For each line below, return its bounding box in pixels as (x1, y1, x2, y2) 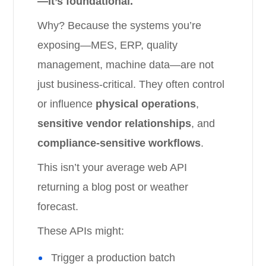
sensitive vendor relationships (37, 118, 192, 129)
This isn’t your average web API (37, 161, 188, 173)
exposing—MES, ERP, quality (37, 39, 178, 51)
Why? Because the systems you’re (37, 20, 202, 31)
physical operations (96, 98, 197, 110)
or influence (37, 98, 96, 110)
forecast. (37, 201, 79, 213)
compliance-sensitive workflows (37, 137, 201, 149)
